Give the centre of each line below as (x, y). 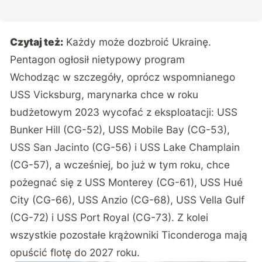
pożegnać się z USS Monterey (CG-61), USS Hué (127, 182)
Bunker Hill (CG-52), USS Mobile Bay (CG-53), (120, 129)
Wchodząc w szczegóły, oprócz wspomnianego (123, 77)
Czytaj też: (37, 42)
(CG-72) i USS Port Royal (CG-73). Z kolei (109, 217)
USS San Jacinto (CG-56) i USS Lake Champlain (125, 147)
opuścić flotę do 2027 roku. (75, 252)
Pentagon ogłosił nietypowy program (98, 59)
